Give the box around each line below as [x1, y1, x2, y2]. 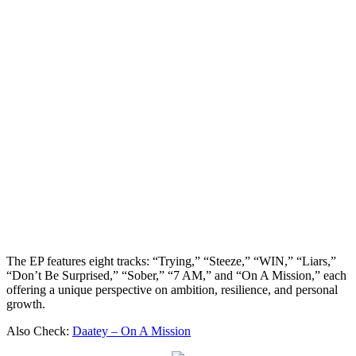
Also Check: [6, 323, 72, 338]
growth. [6, 296, 45, 311]
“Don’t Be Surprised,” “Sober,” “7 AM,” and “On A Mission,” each [6, 268, 346, 282]
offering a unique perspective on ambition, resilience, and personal [6, 282, 338, 296]
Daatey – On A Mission [72, 323, 191, 338]
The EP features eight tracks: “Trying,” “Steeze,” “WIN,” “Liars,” [6, 253, 336, 268]
